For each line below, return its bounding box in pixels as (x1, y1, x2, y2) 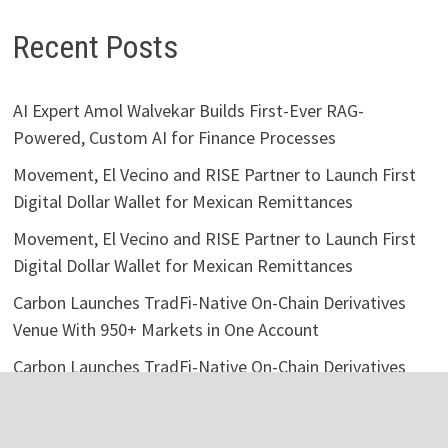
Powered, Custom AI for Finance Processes (12, 126, 336, 150)
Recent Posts (12, 27, 178, 66)
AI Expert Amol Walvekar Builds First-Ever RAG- (12, 99, 364, 123)
